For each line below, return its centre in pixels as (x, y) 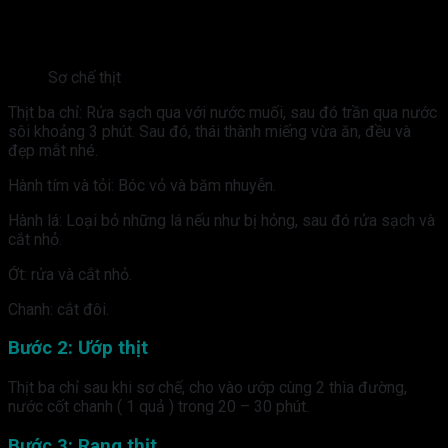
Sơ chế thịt (84, 77)
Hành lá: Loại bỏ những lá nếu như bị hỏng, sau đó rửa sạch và (221, 220)
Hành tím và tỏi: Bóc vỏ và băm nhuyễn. (142, 185)
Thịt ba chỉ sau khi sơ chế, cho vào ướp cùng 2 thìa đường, (207, 387)
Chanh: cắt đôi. (58, 309)
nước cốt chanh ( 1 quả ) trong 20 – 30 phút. (158, 406)
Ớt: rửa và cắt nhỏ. (70, 274)
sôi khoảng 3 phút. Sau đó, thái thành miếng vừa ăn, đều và (209, 131)
